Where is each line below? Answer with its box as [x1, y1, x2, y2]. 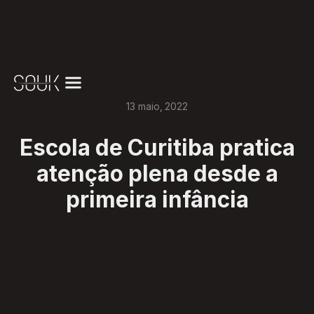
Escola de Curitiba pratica [19, 135, 295, 162]
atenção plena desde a [36, 161, 278, 188]
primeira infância [65, 186, 249, 214]
